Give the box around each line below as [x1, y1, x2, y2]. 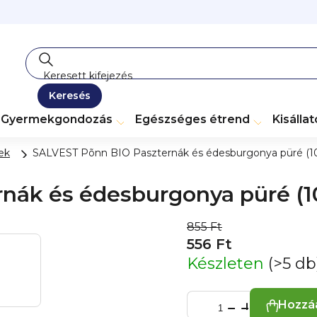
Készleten [187, 254, 268, 274]
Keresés [49, 89, 91, 102]
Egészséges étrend [135, 113, 250, 126]
